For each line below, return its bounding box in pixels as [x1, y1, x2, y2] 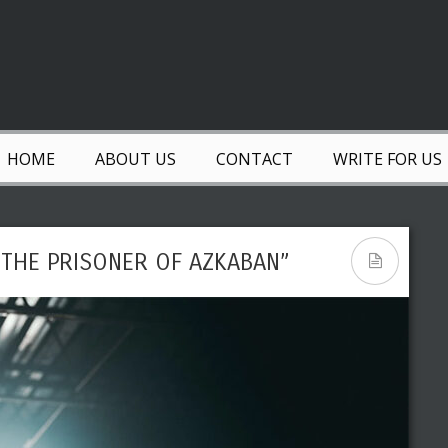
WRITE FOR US [332, 148, 442, 170]
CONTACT [215, 148, 293, 170]
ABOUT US [94, 148, 176, 170]
